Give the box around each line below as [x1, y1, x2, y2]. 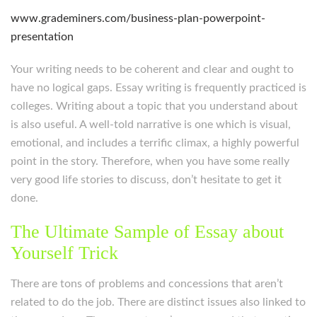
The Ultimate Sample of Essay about [11, 221, 284, 242]
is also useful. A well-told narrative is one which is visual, [11, 119, 291, 130]
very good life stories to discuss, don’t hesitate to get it [11, 174, 282, 185]
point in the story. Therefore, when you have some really [11, 156, 289, 167]
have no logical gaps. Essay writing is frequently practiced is [11, 82, 306, 93]
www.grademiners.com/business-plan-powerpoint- [11, 13, 265, 24]
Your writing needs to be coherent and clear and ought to [11, 64, 294, 75]
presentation [11, 31, 74, 42]
